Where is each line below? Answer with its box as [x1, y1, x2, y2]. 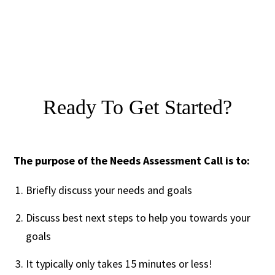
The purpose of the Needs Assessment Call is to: [14, 153, 250, 168]
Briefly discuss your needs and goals [26, 182, 193, 197]
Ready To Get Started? [43, 95, 232, 118]
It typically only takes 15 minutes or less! [26, 256, 213, 271]
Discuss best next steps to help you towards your [26, 210, 251, 225]
